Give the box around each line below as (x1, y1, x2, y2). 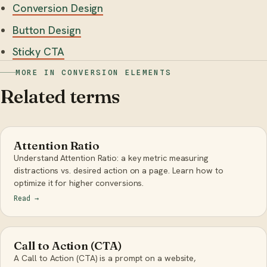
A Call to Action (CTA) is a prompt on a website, (14, 252, 196, 263)
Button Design (12, 23, 81, 37)
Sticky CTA (12, 45, 64, 59)
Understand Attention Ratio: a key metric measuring (14, 152, 209, 163)
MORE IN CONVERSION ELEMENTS (15, 68, 172, 77)
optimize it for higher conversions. (14, 177, 144, 188)
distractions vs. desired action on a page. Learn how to (14, 164, 223, 176)
